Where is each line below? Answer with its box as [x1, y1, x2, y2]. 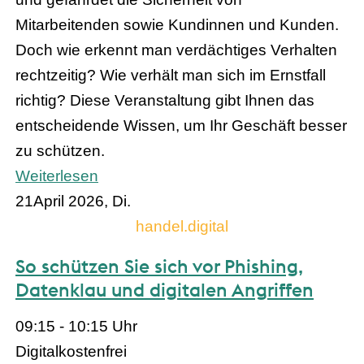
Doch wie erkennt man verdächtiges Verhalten [15, 41, 337, 59]
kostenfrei [58, 343, 127, 361]
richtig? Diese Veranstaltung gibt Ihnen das [15, 92, 314, 110]
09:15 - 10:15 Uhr [15, 318, 137, 336]
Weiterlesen [15, 167, 98, 185]
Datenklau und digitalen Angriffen [15, 278, 314, 302]
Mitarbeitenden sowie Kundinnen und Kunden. [15, 16, 339, 34]
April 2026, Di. [33, 193, 131, 210]
